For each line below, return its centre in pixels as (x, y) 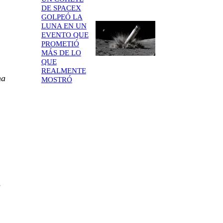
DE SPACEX (61, 8)
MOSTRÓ (56, 79)
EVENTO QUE (65, 35)
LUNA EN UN (64, 26)
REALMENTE (63, 70)
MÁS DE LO (61, 53)
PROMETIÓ (60, 44)
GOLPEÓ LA (62, 17)
